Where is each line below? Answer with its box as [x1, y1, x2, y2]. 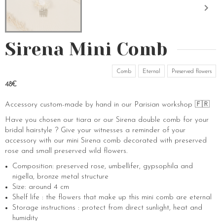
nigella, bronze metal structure [12, 173, 109, 181]
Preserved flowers [172, 68, 212, 74]
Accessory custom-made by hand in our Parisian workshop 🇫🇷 [5, 101, 210, 109]
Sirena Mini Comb [5, 38, 167, 60]
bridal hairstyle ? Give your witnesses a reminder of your [5, 126, 185, 134]
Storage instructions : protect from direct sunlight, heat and [12, 204, 202, 212]
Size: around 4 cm [12, 183, 69, 191]
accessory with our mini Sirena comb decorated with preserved [5, 137, 207, 145]
